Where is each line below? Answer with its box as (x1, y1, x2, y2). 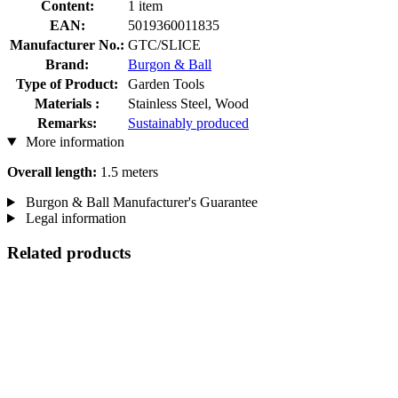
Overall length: (7, 163, 97, 179)
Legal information (21, 210, 126, 226)
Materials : (35, 95, 99, 111)
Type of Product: (16, 76, 118, 92)
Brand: (45, 56, 89, 72)
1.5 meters (97, 163, 158, 179)
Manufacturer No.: (10, 36, 124, 52)
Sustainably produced (128, 115, 249, 131)
